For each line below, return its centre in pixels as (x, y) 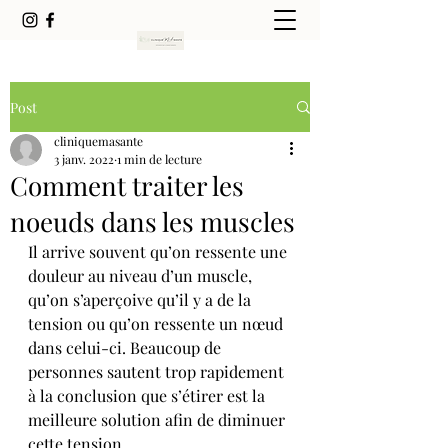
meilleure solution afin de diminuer (158, 419)
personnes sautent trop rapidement (158, 371)
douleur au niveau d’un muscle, (142, 275)
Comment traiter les (127, 185)
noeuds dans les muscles (152, 221)
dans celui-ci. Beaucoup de (126, 347)
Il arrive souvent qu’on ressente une (159, 251)
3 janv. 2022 (84, 159)
